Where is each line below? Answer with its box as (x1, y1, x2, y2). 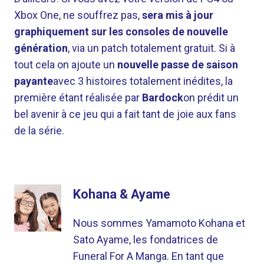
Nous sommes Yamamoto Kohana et (73, 217, 245, 229)
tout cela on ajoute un (14, 58, 117, 71)
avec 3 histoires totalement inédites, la (53, 75, 233, 87)
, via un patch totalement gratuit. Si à (68, 42, 235, 54)
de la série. (14, 124, 64, 137)
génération (14, 42, 68, 54)
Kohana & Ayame (73, 187, 170, 202)
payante (14, 75, 53, 87)
